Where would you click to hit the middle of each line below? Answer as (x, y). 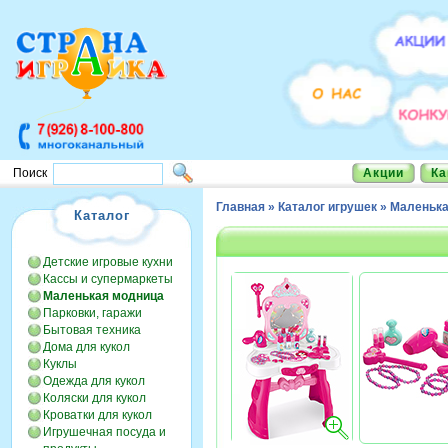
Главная (240, 207)
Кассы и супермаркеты (108, 279)
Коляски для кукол (94, 398)
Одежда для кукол (94, 381)
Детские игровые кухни (108, 262)
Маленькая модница (103, 296)
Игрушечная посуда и (104, 432)
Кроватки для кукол (97, 415)
